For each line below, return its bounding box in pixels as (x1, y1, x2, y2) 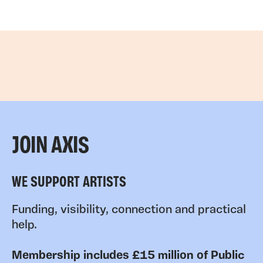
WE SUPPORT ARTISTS (12, 176, 126, 191)
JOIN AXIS (12, 135, 89, 159)
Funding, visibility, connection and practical (12, 204, 246, 217)
